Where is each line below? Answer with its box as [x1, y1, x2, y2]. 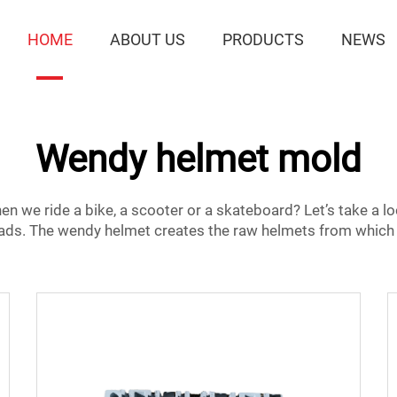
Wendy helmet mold [35, 137, 362, 181]
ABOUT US [109, 30, 185, 49]
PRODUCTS [222, 30, 304, 49]
